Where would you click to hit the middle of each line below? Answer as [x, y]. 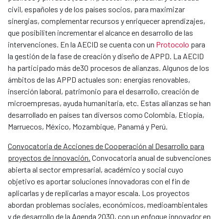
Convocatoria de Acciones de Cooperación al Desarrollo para [106, 146]
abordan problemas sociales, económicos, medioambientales [108, 205]
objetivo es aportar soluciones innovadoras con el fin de [99, 181]
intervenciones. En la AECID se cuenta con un [82, 44]
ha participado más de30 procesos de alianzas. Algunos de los [109, 68]
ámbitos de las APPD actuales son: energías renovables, [99, 80]
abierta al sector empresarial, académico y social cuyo [96, 170]
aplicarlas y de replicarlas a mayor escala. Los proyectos [99, 193]
